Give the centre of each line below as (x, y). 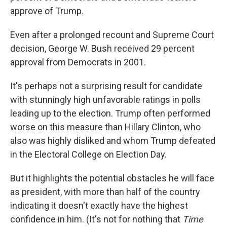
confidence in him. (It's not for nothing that (96, 219)
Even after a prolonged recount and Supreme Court (112, 35)
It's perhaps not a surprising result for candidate (106, 86)
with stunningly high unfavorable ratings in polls (105, 100)
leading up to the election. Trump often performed (110, 113)
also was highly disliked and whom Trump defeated (113, 141)
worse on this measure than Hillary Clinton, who (105, 127)
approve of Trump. (47, 11)
